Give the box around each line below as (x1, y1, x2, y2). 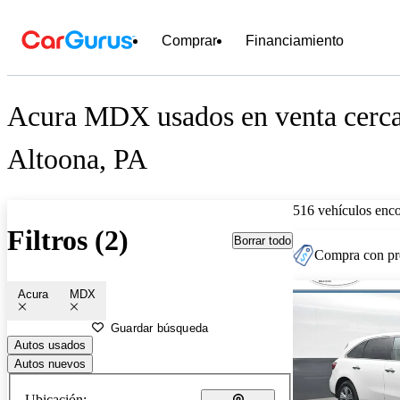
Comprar (162, 33, 217, 48)
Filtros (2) (7, 224, 129, 257)
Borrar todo (234, 233, 291, 247)
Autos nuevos (14, 356, 86, 371)
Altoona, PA (7, 143, 147, 176)
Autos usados (14, 337, 86, 352)
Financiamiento (246, 33, 344, 48)
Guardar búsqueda (111, 321, 209, 335)
